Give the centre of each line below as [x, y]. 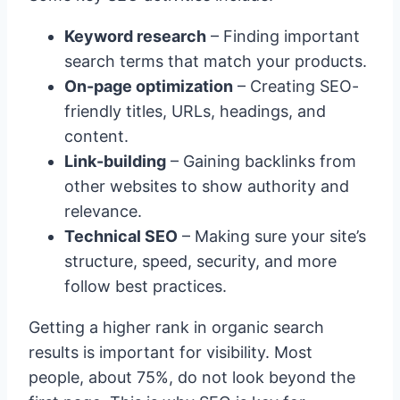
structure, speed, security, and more [200, 261]
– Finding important [283, 36]
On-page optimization [149, 86]
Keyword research [135, 36]
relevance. [103, 211]
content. [96, 136]
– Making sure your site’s [272, 236]
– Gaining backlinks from [261, 161]
